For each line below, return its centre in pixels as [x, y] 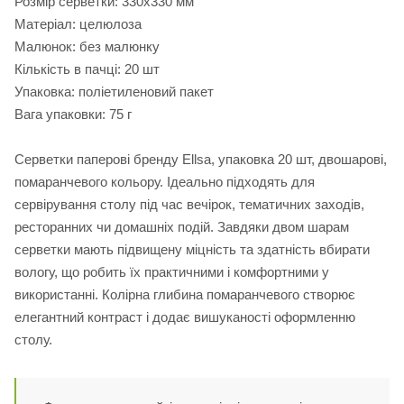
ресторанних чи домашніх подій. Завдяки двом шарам [182, 227]
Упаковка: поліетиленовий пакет [114, 92]
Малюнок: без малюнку [87, 47]
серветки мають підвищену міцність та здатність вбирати [192, 250]
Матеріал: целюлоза [78, 24]
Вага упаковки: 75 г [73, 115]
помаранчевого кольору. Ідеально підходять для [165, 182]
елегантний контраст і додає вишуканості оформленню [185, 317]
